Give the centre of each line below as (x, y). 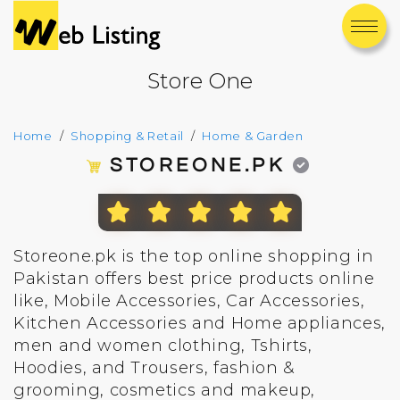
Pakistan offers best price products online (194, 279)
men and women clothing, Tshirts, (163, 346)
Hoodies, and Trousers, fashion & (154, 368)
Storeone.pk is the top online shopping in (194, 256)
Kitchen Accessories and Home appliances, (200, 323)
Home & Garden (253, 136)
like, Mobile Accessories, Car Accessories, (189, 301)
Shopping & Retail (127, 136)
